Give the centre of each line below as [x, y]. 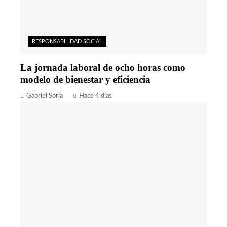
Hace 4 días [96, 96]
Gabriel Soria [45, 96]
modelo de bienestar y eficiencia [85, 79]
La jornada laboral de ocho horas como [103, 67]
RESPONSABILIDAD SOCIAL [67, 41]
